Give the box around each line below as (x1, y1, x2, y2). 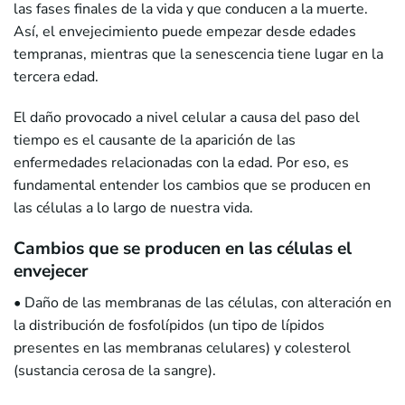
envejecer (14, 259, 89, 284)
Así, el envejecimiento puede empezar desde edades (14, 22, 356, 42)
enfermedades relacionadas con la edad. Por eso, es (14, 153, 349, 174)
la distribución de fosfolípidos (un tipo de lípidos (14, 316, 325, 336)
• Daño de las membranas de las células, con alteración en (14, 293, 391, 314)
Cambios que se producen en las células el (14, 237, 352, 261)
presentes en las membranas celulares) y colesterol (14, 338, 351, 359)
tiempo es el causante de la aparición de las (14, 130, 296, 151)
